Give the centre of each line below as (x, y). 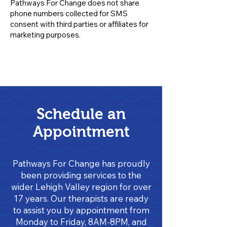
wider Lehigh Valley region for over (81, 187)
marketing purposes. (46, 35)
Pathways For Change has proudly (81, 163)
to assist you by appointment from (81, 210)
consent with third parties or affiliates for (79, 24)
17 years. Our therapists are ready (81, 198)
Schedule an (81, 114)
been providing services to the (81, 175)
